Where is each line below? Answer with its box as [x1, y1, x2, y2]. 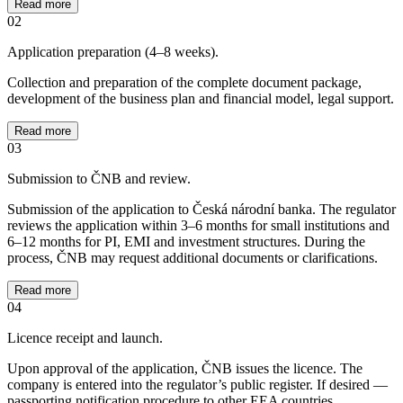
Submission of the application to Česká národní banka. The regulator [7, 201, 396, 218]
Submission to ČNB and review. [7, 171, 191, 187]
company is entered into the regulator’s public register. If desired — [7, 377, 388, 393]
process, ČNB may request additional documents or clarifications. [7, 250, 378, 266]
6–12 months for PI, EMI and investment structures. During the [7, 234, 365, 250]
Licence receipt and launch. [7, 330, 163, 346]
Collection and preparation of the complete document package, [7, 75, 362, 91]
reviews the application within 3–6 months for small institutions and [7, 218, 390, 234]
